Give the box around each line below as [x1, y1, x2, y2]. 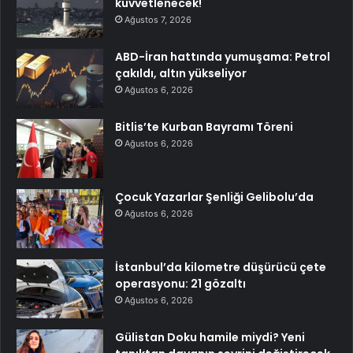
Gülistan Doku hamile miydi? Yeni [115, 329, 305, 345]
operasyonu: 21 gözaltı [115, 275, 246, 292]
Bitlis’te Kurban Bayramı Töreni [115, 118, 293, 135]
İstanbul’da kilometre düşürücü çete [115, 258, 326, 275]
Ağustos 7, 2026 [124, 13, 191, 25]
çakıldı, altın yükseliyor [115, 65, 247, 81]
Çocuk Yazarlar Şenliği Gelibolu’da [115, 188, 314, 205]
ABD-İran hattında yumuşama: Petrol [115, 48, 330, 65]
